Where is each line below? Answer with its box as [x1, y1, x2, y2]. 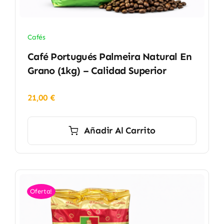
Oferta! [30, 187, 52, 195]
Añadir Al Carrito [84, 124, 156, 136]
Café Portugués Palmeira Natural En [27, 50, 192, 62]
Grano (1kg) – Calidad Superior [27, 64, 166, 76]
